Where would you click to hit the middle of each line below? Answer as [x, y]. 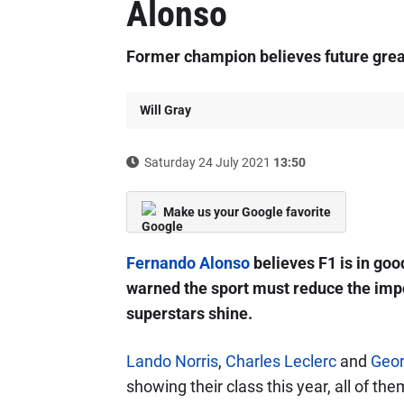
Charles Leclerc [280, 361]
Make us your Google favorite [247, 212]
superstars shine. [189, 313]
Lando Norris [172, 361]
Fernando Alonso [188, 263]
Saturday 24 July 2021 [207, 162]
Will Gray [165, 110]
